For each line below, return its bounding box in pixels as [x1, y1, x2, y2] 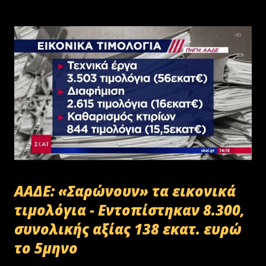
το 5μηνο [14, 237, 78, 258]
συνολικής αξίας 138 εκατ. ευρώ [14, 218, 242, 239]
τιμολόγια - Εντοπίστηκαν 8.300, [14, 199, 245, 220]
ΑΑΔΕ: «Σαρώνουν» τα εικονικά [14, 180, 236, 201]
